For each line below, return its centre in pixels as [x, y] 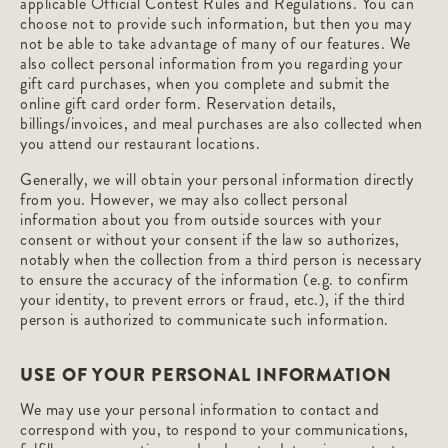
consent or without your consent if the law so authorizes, [210, 239]
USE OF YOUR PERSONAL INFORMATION [206, 375]
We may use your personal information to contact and [200, 409]
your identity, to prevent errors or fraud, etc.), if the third [212, 299]
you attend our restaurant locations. [140, 143]
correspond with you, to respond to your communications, [214, 429]
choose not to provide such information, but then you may [215, 23]
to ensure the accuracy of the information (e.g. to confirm [214, 279]
